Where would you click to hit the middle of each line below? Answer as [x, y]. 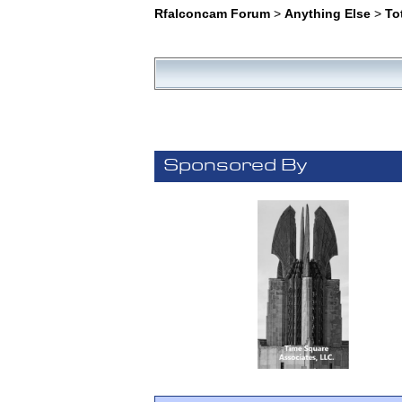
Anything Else [327, 13]
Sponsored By [235, 166]
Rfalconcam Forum [212, 13]
